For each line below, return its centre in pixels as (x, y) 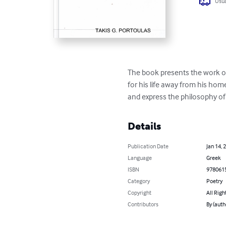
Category (139, 181)
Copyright (140, 192)
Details (145, 126)
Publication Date (148, 146)
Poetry (214, 181)
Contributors (143, 204)
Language (140, 157)
